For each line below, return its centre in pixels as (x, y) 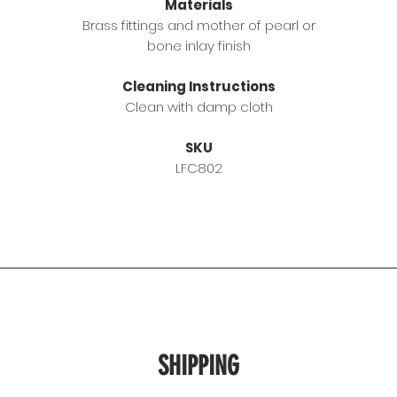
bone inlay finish (198, 46)
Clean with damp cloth (198, 107)
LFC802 (198, 168)
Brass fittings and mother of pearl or (198, 26)
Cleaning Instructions (198, 87)
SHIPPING (198, 366)
